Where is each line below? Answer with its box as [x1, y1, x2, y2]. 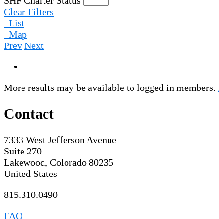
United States [4, 168, 57, 179]
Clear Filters [4, 6, 54, 18]
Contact [4, 106, 54, 122]
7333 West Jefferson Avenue [4, 134, 116, 146]
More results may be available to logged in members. [4, 82, 218, 93]
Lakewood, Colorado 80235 [4, 157, 113, 168]
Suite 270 [4, 146, 42, 157]
